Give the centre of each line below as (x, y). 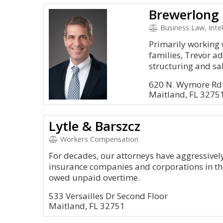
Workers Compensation (98, 139)
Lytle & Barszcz (95, 126)
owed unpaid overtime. (94, 177)
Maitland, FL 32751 (87, 206)
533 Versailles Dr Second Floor (108, 196)
